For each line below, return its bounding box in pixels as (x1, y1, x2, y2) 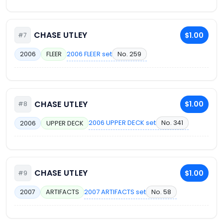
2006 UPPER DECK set (89, 118, 156, 128)
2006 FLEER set (67, 49, 112, 59)
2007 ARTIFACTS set (84, 187, 146, 197)
